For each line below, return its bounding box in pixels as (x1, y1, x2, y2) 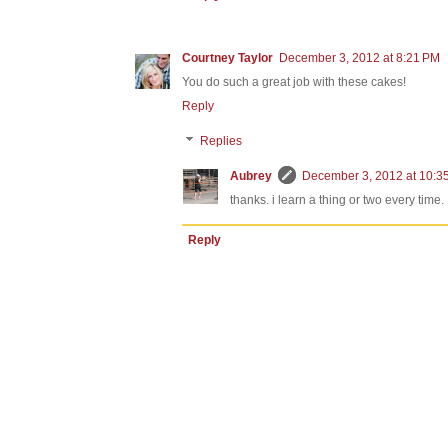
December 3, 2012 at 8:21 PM (279, 51, 440, 66)
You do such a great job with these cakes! (182, 75, 406, 90)
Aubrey (230, 168, 272, 183)
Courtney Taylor (182, 51, 273, 66)
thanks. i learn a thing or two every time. (230, 192, 444, 207)
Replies (200, 134, 243, 149)
